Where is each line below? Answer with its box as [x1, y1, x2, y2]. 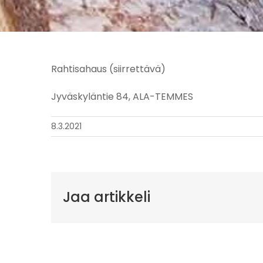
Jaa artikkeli [63, 187, 150, 207]
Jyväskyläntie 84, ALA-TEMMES [51, 90, 193, 103]
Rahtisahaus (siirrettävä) [51, 62, 166, 76]
